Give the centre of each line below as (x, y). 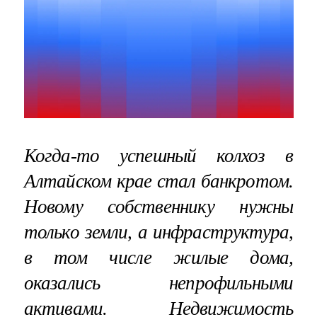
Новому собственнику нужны (158, 206)
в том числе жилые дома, (158, 257)
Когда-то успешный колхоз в (158, 155)
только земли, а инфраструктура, (158, 232)
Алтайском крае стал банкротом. (158, 181)
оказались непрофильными (158, 283)
